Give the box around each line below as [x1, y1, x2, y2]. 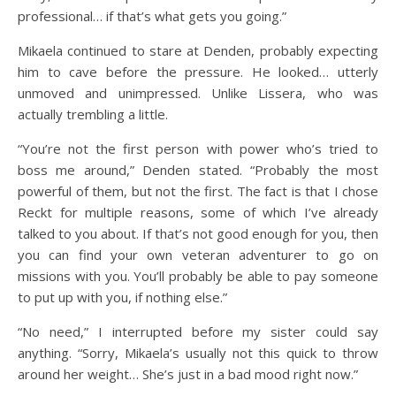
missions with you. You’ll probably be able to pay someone [18, 267, 378, 285]
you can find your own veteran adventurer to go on [18, 246, 378, 263]
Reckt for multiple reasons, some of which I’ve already [18, 203, 378, 221]
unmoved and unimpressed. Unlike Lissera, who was [18, 84, 378, 102]
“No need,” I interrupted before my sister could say [18, 323, 378, 340]
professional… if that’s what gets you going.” [18, 7, 286, 25]
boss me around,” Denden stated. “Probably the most [18, 161, 378, 179]
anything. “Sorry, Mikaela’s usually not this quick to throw [18, 344, 378, 362]
